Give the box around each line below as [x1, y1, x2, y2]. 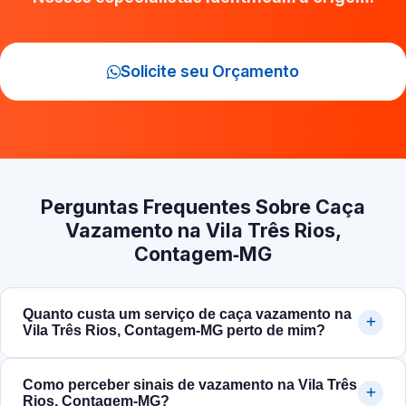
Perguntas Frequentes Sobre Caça [41, 195, 365, 219]
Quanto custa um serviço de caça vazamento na [23, 306, 352, 323]
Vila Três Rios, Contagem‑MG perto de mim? [23, 323, 325, 339]
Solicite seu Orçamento [121, 62, 299, 82]
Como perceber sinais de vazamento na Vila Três [23, 377, 357, 393]
